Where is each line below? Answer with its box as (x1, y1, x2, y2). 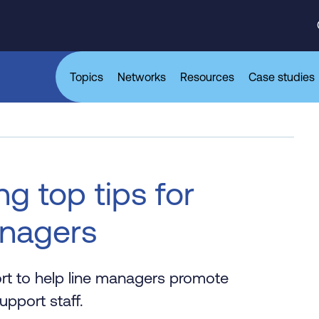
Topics (70, 70, 103, 83)
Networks (117, 70, 166, 83)
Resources (180, 70, 234, 83)
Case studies (249, 70, 315, 83)
